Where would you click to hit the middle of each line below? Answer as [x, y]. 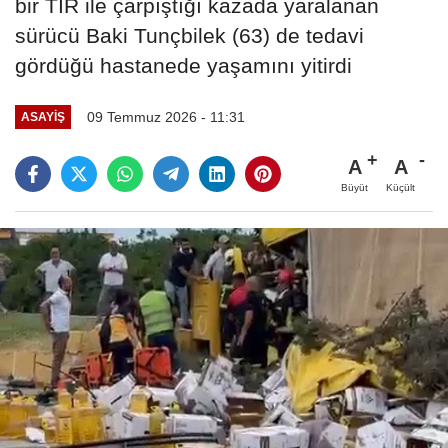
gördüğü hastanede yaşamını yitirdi [183, 65]
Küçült [400, 187]
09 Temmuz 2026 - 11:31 [165, 116]
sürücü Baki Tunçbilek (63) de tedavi [189, 35]
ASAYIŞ [42, 117]
